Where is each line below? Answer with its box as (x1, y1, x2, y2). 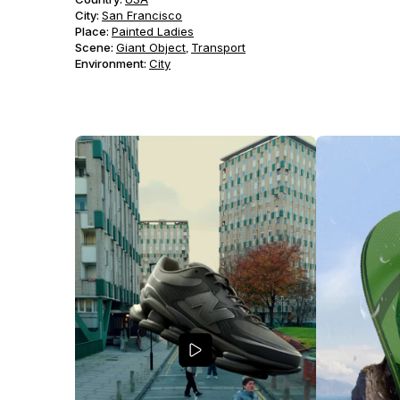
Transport (191, 40, 246, 54)
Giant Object (116, 40, 186, 54)
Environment (75, 56, 144, 71)
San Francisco (102, 8, 182, 22)
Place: (75, 24, 109, 38)
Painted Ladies (112, 24, 194, 38)
